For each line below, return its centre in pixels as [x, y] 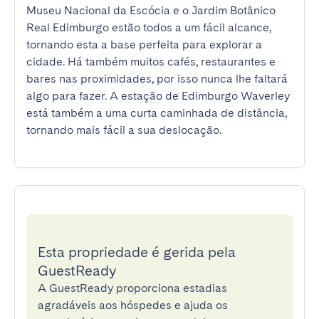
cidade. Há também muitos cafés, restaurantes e [151, 62]
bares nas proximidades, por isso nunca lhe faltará [157, 79]
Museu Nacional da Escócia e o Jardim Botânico [151, 10]
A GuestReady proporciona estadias [132, 288]
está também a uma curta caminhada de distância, [157, 113]
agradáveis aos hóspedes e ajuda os [133, 305]
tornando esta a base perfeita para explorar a [144, 45]
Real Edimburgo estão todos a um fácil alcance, [149, 27]
